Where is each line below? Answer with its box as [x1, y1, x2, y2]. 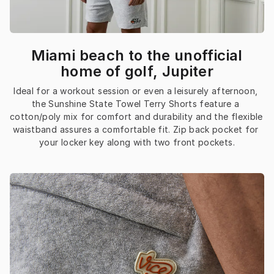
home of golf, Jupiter [60, 62, 214, 81]
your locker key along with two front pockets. [39, 137, 235, 148]
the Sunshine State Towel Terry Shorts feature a [32, 98, 240, 109]
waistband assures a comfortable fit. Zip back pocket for [13, 124, 259, 135]
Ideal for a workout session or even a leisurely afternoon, [13, 86, 258, 97]
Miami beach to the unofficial [31, 46, 243, 65]
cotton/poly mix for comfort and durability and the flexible [10, 111, 263, 122]
